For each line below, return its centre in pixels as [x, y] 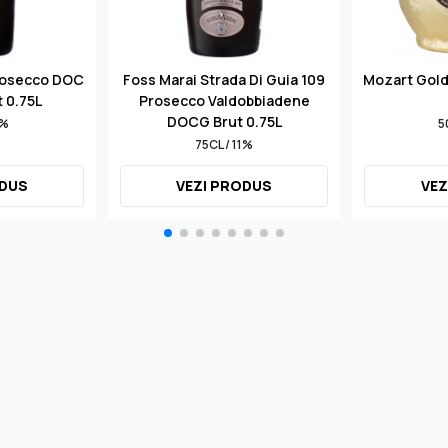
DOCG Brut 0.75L [224, 121]
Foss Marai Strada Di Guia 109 [224, 79]
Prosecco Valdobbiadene [224, 100]
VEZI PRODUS [224, 185]
